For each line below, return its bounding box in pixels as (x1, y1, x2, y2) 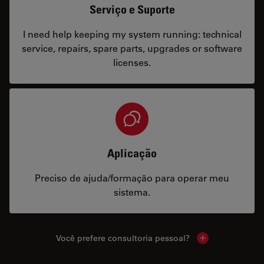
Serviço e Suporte (89, 2, 175, 16)
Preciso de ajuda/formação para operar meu (35, 171, 229, 184)
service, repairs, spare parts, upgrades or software (22, 41, 242, 54)
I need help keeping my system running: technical (22, 27, 242, 40)
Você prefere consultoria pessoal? (55, 232, 190, 243)
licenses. (113, 55, 151, 68)
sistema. (114, 185, 150, 198)
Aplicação (107, 146, 157, 160)
